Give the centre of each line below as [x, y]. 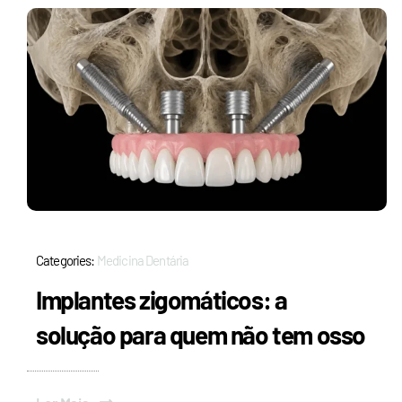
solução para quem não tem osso [200, 334]
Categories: [66, 260]
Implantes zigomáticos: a [161, 299]
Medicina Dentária [143, 260]
